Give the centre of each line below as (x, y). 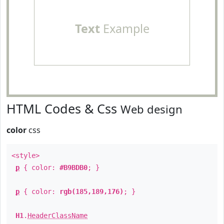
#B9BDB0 (73, 167)
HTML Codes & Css (63, 108)
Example (124, 28)
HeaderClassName (57, 215)
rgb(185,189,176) (91, 191)
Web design (151, 109)
